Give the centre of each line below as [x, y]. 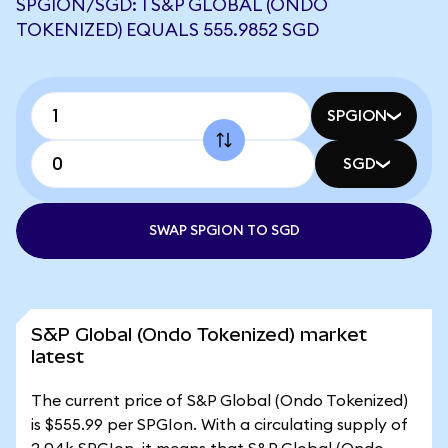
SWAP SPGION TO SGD [224, 231]
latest [57, 356]
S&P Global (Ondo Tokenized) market [199, 334]
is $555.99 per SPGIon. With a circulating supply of [219, 425]
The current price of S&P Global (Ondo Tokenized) [219, 401]
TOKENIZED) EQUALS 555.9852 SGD [167, 30]
